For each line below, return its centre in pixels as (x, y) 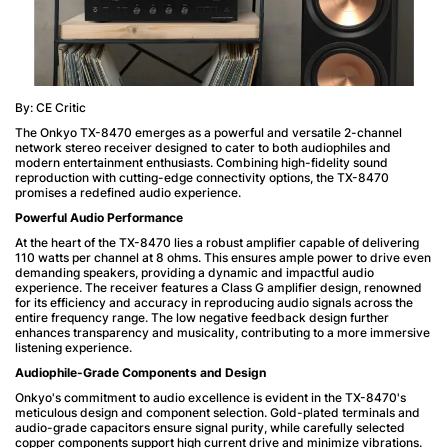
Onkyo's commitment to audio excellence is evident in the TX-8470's (210, 397)
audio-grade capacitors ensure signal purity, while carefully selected (210, 427)
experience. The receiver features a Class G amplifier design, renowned (218, 287)
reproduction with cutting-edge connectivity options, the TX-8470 (202, 177)
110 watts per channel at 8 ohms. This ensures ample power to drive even (223, 257)
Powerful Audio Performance (99, 217)
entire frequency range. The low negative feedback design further (202, 317)
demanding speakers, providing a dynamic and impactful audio (194, 272)
